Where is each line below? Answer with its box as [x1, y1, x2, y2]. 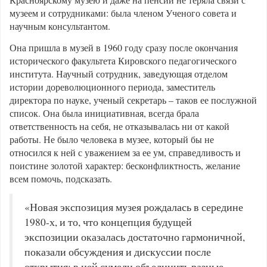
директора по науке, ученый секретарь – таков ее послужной [10, 94, 257, 106]
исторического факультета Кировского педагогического [10, 54, 237, 67]
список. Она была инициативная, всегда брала [10, 107, 199, 119]
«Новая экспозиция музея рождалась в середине [24, 200, 243, 214]
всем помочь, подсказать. [10, 172, 112, 185]
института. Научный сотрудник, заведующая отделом [10, 67, 228, 80]
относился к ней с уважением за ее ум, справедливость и [10, 146, 241, 159]
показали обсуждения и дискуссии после [24, 245, 211, 259]
